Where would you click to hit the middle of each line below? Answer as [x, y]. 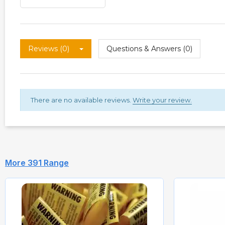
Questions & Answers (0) [149, 48]
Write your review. [162, 100]
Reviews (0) [49, 48]
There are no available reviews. [82, 100]
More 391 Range [37, 162]
